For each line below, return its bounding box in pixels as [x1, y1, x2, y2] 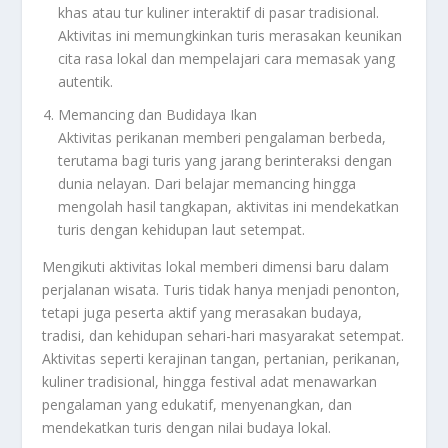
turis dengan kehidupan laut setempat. [58, 219, 306, 239]
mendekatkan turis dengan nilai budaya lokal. [42, 417, 332, 437]
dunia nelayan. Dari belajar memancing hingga [58, 173, 357, 193]
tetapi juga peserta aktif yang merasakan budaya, [42, 302, 363, 322]
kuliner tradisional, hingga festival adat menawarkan [42, 371, 378, 391]
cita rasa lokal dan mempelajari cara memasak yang [58, 48, 396, 68]
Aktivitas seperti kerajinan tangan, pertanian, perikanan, [42, 348, 401, 368]
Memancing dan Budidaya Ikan [58, 104, 258, 124]
